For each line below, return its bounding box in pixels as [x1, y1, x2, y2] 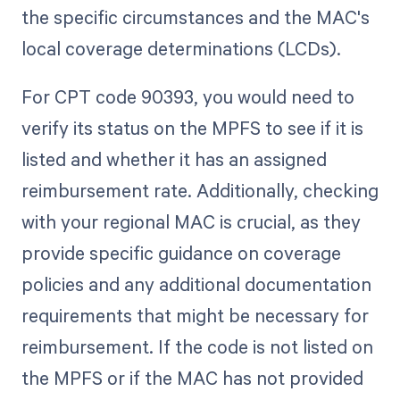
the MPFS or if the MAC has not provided [21, 364, 363, 390]
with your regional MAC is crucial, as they [21, 208, 361, 234]
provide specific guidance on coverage [21, 239, 341, 265]
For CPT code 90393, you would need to [21, 83, 354, 109]
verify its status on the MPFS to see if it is [21, 114, 363, 140]
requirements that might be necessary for [21, 302, 369, 328]
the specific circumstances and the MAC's [21, 4, 370, 29]
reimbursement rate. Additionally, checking [21, 177, 379, 203]
